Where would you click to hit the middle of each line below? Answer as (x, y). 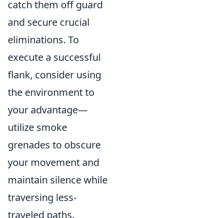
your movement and (54, 162)
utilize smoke (37, 127)
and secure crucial (49, 22)
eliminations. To (43, 40)
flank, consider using (54, 75)
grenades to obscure (54, 145)
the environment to (51, 92)
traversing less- (42, 197)
